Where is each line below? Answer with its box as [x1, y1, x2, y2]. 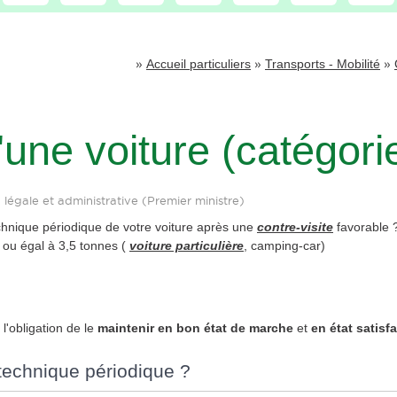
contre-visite [257, 219, 333, 234]
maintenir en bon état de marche [97, 320, 293, 335]
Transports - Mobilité [265, 56, 380, 71]
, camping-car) [244, 237, 325, 253]
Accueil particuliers [146, 56, 251, 71]
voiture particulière [129, 237, 244, 253]
